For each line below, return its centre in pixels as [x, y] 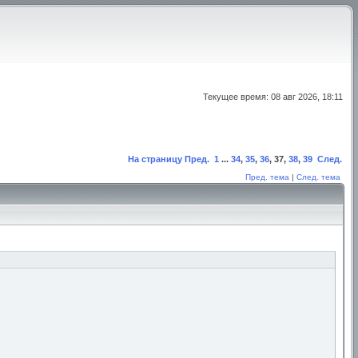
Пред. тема [267, 177]
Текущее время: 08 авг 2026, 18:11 [273, 97]
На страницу [155, 159]
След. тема [318, 177]
